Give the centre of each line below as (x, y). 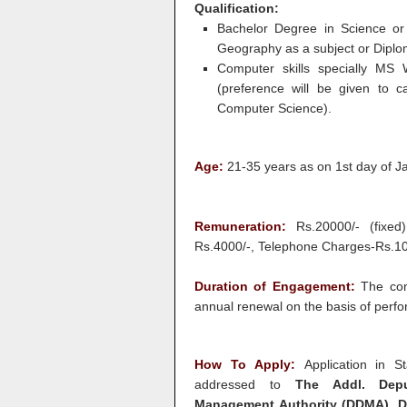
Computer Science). (274, 108)
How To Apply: (249, 364)
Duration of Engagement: (278, 286)
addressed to (238, 384)
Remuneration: (240, 226)
